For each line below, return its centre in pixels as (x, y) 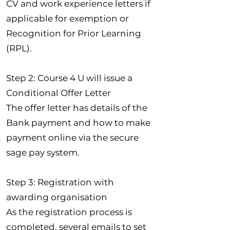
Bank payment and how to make (78, 122)
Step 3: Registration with (60, 182)
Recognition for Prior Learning (74, 33)
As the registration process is (69, 212)
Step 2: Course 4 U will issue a (69, 78)
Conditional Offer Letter (59, 93)
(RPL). (19, 48)
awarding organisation (57, 197)
